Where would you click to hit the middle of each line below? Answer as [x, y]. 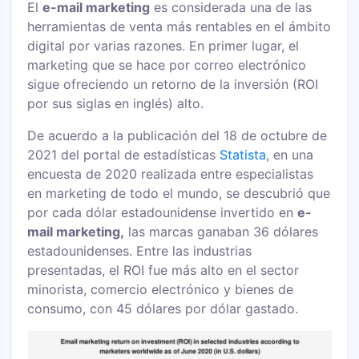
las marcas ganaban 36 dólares [222, 231]
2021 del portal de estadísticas [124, 154]
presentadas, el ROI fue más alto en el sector [163, 270]
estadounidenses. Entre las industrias [140, 250]
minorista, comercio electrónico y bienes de [161, 289]
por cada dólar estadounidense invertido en [163, 212]
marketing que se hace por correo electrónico [167, 65]
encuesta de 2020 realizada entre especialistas [171, 173]
